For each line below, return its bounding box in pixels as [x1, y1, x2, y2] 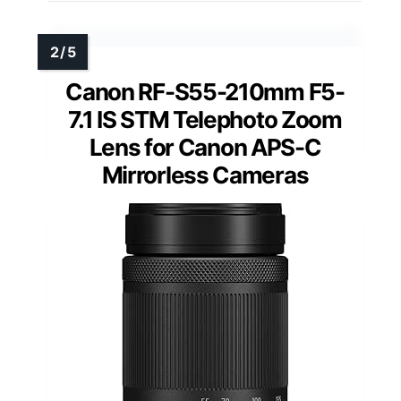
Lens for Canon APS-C [89, 133, 321, 162]
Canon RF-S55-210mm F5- [65, 78, 345, 107]
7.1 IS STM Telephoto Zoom [68, 106, 342, 134]
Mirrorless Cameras [101, 161, 309, 190]
